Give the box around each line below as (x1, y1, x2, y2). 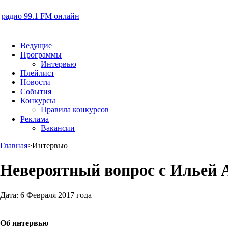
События (20, 87, 51, 96)
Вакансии (41, 124, 75, 132)
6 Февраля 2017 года (20, 190, 92, 199)
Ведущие (20, 41, 52, 50)
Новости (20, 78, 50, 87)
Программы (20, 50, 62, 59)
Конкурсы (20, 96, 55, 105)
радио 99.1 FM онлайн (2, 12, 79, 20)
